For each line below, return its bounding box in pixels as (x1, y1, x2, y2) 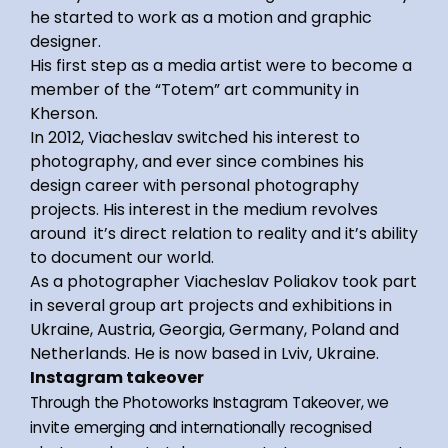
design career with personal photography (30, 173, 359, 197)
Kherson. (30, 101, 98, 125)
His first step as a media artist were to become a (30, 53, 412, 77)
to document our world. (30, 245, 214, 269)
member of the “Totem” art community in (30, 77, 359, 101)
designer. (30, 29, 101, 53)
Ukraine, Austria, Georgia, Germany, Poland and (30, 317, 399, 341)
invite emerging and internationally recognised (30, 416, 373, 438)
